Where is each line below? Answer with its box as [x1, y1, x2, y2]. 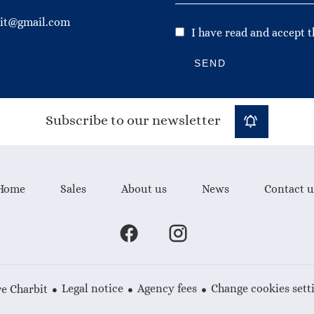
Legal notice [61, 282, 123, 296]
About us [121, 182, 167, 196]
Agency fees [137, 282, 197, 296]
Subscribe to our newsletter [46, 112, 221, 128]
